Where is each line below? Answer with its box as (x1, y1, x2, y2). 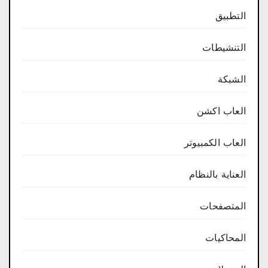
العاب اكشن (197, 105, 246, 117)
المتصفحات (200, 200, 246, 212)
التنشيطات (202, 41, 246, 53)
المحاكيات (205, 232, 246, 243)
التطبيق (215, 10, 246, 22)
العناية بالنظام (189, 168, 246, 180)
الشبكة (217, 73, 246, 85)
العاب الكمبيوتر (184, 136, 246, 148)
